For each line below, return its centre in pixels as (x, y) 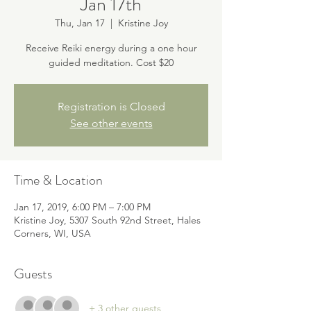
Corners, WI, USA (52, 233)
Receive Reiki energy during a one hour (111, 48)
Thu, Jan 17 (79, 23)
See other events (111, 123)
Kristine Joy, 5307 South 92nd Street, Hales (107, 220)
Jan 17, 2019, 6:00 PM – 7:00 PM (82, 207)
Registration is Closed (111, 107)
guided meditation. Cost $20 (111, 62)
